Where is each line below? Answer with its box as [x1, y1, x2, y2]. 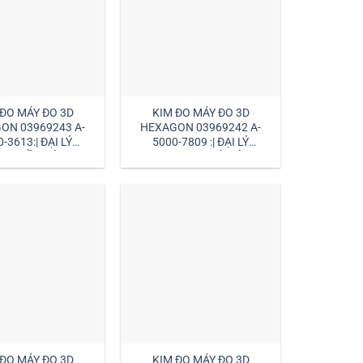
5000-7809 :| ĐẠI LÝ [152, 135, 250, 149]
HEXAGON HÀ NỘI [154, 149, 248, 164]
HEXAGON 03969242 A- [140, 120, 262, 135]
